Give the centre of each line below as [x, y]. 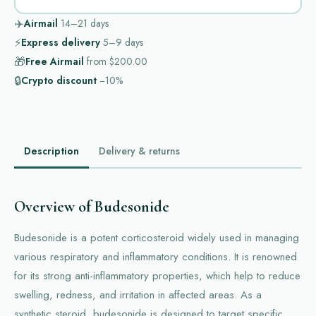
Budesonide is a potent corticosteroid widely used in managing [157, 237]
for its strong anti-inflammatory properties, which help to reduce [157, 275]
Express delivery [61, 42]
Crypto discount [59, 80]
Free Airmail [55, 61]
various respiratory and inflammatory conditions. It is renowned [156, 256]
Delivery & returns [139, 151]
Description [51, 151]
